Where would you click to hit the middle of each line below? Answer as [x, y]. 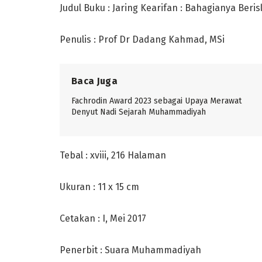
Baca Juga [94, 81]
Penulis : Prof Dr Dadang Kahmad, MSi [142, 39]
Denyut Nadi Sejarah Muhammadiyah [139, 112]
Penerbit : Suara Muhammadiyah [130, 250]
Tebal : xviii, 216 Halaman [113, 155]
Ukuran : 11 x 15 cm [99, 187]
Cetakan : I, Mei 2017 [103, 218]
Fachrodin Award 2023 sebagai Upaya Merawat [156, 101]
